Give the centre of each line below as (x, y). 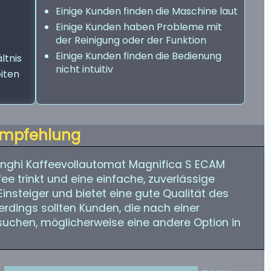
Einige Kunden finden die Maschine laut (147, 11)
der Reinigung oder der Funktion (131, 40)
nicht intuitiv (84, 69)
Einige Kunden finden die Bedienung (139, 56)
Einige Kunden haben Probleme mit (139, 27)
